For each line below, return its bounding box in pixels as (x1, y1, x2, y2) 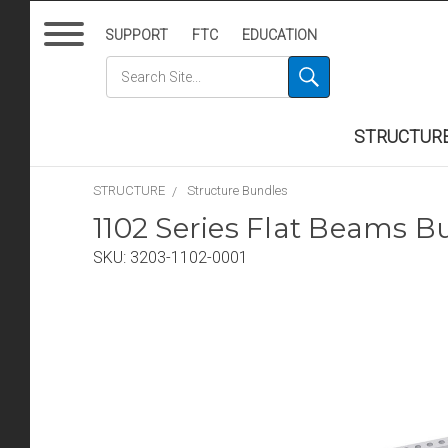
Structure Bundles (187, 183, 288, 199)
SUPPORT (105, 27, 169, 43)
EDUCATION (242, 27, 318, 43)
